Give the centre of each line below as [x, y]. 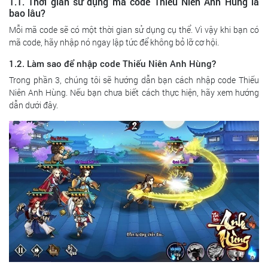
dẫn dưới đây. [33, 105]
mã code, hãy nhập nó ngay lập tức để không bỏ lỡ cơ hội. [114, 42]
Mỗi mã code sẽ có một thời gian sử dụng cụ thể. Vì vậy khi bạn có [134, 29]
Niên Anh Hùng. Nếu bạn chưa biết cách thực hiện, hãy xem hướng [134, 92]
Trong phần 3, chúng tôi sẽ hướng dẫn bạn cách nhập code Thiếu [134, 80]
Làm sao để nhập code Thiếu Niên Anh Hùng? [121, 63]
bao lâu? [27, 13]
